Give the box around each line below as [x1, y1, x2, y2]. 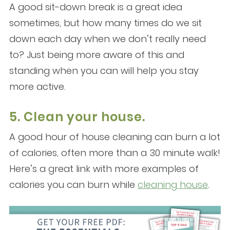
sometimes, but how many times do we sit [9, 16, 202, 29]
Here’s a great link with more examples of [9, 162, 199, 175]
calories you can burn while [9, 178, 138, 191]
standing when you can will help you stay [9, 64, 199, 77]
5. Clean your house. [9, 108, 145, 125]
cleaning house [137, 178, 208, 191]
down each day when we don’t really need [9, 32, 206, 45]
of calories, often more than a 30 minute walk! [9, 146, 220, 159]
